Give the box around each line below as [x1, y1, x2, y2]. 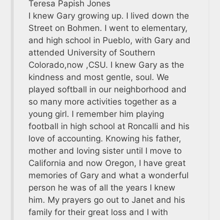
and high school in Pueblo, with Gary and [28, 35, 191, 45]
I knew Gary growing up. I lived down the [28, 10, 189, 21]
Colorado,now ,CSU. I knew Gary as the [28, 59, 184, 70]
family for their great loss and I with [28, 207, 168, 217]
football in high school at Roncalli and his [28, 121, 190, 131]
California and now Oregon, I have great [28, 158, 186, 168]
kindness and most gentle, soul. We [28, 72, 169, 82]
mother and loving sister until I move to [28, 145, 182, 156]
